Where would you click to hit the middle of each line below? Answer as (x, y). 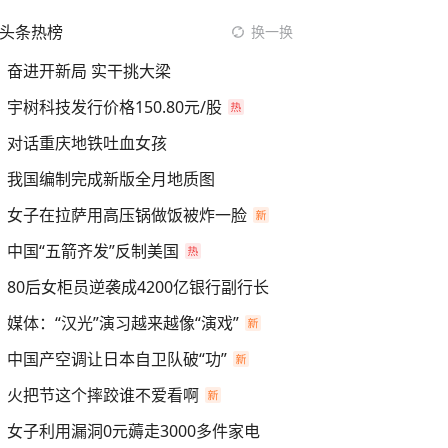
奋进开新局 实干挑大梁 (89, 71)
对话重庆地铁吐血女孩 (87, 143)
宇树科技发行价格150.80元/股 (114, 107)
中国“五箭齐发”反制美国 (93, 251)
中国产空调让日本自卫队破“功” (117, 359)
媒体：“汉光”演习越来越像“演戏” (123, 323)
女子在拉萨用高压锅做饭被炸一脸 (127, 215)
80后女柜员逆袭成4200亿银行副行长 (138, 287)
